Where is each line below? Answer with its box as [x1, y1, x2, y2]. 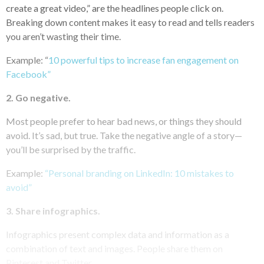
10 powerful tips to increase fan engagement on [48, 54, 239, 65]
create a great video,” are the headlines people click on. [6, 2, 223, 14]
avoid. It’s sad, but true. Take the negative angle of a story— [6, 129, 242, 141]
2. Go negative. [6, 91, 71, 103]
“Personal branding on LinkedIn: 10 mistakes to [45, 167, 234, 179]
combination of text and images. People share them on [6, 242, 223, 254]
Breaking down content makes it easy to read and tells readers [6, 16, 255, 28]
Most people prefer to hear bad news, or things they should [6, 115, 242, 127]
